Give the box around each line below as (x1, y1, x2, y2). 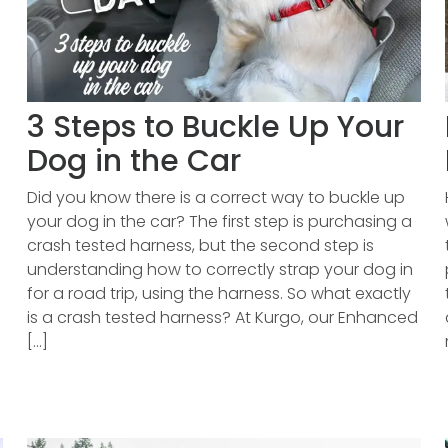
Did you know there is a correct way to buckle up (26, 186, 405, 209)
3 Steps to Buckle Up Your (26, 106, 404, 148)
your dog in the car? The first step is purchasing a (26, 210, 412, 233)
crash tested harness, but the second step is (26, 234, 374, 257)
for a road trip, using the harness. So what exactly (26, 282, 411, 305)
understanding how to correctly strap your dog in (26, 258, 413, 281)
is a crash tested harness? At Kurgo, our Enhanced (26, 306, 418, 329)
